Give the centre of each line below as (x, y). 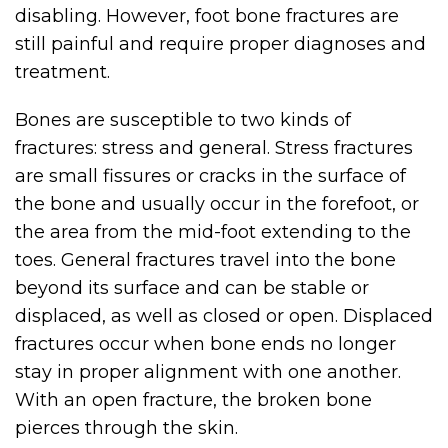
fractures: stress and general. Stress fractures (214, 148)
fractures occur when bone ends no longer (205, 344)
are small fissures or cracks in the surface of (210, 176)
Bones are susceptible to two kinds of (183, 120)
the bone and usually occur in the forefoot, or (217, 204)
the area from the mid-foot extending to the (213, 232)
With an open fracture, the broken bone (193, 400)
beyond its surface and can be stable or (192, 288)
